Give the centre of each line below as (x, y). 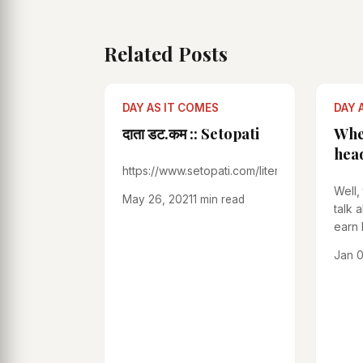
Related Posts (166, 53)
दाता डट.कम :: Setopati (191, 134)
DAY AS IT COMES (171, 108)
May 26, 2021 (158, 199)
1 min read (219, 199)
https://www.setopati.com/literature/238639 (237, 170)
